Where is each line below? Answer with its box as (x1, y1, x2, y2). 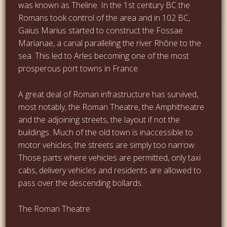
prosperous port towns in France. (18, 62, 140, 74)
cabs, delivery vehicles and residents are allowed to (18, 164, 202, 176)
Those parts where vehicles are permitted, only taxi (18, 152, 201, 163)
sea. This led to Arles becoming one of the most (18, 50, 190, 61)
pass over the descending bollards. (18, 177, 143, 188)
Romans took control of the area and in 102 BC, (18, 12, 191, 23)
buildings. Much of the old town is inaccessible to (18, 126, 194, 138)
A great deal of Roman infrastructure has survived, (18, 88, 199, 100)
